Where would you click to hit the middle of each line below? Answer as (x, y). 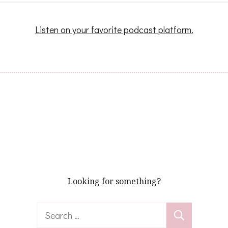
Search (50, 210)
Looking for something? (114, 181)
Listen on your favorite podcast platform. (114, 30)
